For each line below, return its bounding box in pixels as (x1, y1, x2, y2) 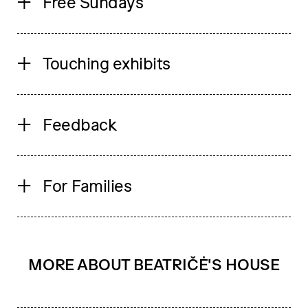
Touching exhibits (43, 54, 170, 74)
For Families (43, 177, 132, 196)
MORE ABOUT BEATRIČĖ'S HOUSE (28, 255, 280, 274)
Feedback (43, 115, 117, 135)
